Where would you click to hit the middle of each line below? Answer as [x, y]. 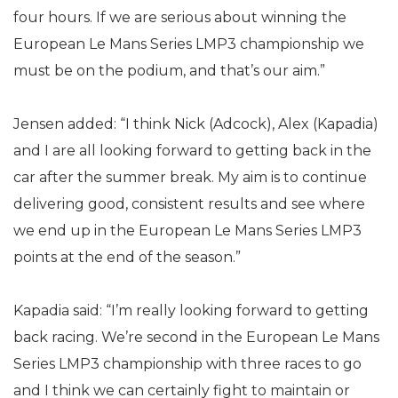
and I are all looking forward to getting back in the [192, 151]
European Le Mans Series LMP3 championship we [189, 44]
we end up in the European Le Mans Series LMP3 [187, 231]
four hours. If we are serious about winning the [180, 17]
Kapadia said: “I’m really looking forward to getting [191, 310]
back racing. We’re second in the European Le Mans [196, 337]
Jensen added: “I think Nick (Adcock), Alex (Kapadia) [196, 124]
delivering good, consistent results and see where [189, 204]
